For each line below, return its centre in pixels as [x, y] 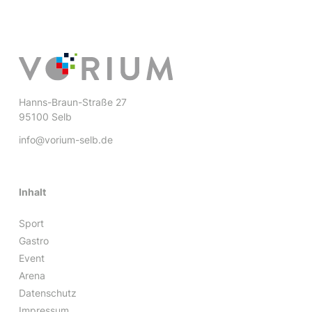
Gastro [33, 241]
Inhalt [32, 192]
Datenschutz [47, 293]
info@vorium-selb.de [65, 140]
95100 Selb [45, 117]
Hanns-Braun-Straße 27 [72, 102]
